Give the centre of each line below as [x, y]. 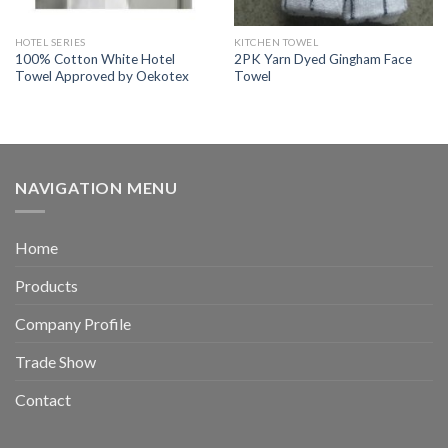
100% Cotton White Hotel [94, 58]
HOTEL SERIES [50, 42]
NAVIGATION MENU [96, 187]
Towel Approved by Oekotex [101, 75]
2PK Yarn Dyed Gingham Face [322, 58]
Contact [43, 400]
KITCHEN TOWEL [276, 42]
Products [46, 286]
